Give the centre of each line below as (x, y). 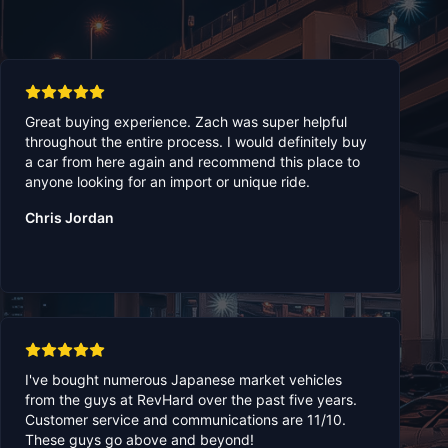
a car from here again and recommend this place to (192, 162)
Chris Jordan (69, 218)
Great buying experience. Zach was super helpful (186, 122)
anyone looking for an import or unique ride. (167, 182)
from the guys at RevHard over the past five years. (191, 400)
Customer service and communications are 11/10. (185, 420)
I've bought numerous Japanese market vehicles (183, 380)
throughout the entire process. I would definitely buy (196, 142)
